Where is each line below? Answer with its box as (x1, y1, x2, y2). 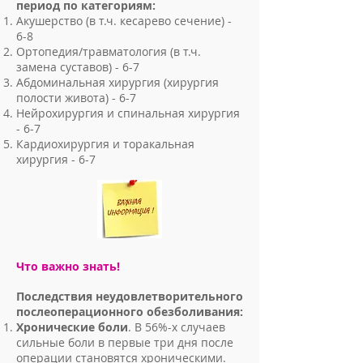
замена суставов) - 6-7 (16, 59, 139, 75)
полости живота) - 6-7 (16, 90, 136, 105)
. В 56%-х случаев (128, 319, 225, 335)
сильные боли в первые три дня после (16, 335, 233, 350)
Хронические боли (16, 319, 128, 335)
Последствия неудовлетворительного (16, 288, 243, 304)
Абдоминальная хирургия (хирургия (16, 75, 219, 90)
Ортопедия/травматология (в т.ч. (16, 44, 201, 59)
